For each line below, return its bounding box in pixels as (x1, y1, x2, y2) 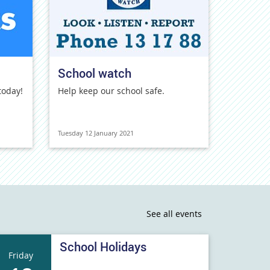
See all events (146, 208, 202, 219)
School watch (58, 65, 131, 81)
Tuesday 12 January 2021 (58, 128, 134, 137)
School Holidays (59, 239, 146, 255)
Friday (8, 249, 34, 261)
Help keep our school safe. (58, 85, 165, 96)
